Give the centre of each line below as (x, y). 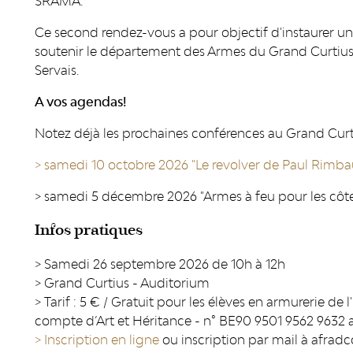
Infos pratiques (89, 230)
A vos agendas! (80, 102)
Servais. (57, 70)
